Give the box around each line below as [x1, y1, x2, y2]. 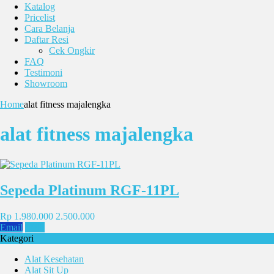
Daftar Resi [24, 34, 68, 45]
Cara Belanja [24, 23, 75, 34]
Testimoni [24, 67, 62, 78]
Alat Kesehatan [24, 253, 84, 264]
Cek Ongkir [49, 45, 95, 56]
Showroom [24, 78, 67, 89]
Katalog [24, 1, 55, 12]
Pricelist [24, 12, 55, 23]
